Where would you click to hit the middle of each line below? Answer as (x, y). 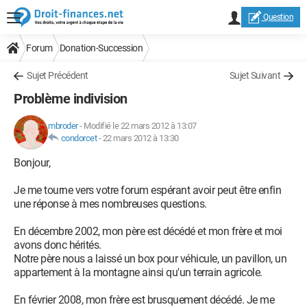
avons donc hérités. (58, 245)
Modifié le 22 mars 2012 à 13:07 (140, 126)
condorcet (78, 138)
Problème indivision (71, 99)
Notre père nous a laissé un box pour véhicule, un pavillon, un (150, 259)
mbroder (63, 126)
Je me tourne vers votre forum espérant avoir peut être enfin (147, 190)
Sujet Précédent (58, 75)
